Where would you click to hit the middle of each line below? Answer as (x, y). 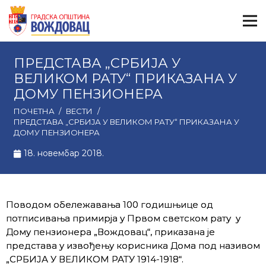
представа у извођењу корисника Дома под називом (133, 245)
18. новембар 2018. (64, 153)
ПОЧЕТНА (34, 111)
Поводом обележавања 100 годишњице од (110, 204)
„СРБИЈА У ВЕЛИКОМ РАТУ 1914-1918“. (95, 259)
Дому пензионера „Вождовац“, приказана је (110, 232)
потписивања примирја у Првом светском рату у (123, 218)
